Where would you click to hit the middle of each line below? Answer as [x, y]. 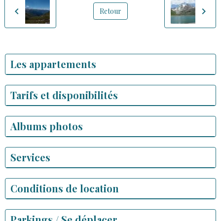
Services [30, 157]
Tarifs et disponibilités [64, 95]
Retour [110, 11]
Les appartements [53, 64]
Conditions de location [65, 188]
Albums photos [47, 126]
